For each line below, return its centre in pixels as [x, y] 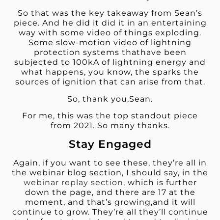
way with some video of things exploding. [110, 33]
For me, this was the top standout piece [110, 116]
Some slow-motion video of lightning [110, 43]
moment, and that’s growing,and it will [110, 202]
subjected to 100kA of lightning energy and [110, 62]
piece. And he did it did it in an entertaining [110, 23]
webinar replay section [73, 183]
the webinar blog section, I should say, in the [110, 173]
